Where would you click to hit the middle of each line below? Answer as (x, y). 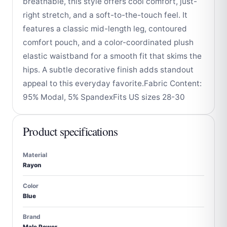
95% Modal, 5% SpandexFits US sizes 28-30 (104, 97)
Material (35, 155)
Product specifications (70, 131)
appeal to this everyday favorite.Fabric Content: (112, 83)
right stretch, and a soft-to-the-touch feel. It (105, 15)
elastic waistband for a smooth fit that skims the (112, 56)
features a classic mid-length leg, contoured (105, 28)
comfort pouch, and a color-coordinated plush (108, 42)
